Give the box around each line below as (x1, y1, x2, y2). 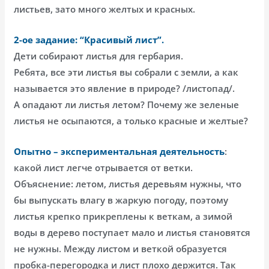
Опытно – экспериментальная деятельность (14, 145, 225, 157)
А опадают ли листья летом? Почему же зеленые (14, 98, 240, 110)
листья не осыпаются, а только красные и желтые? (14, 114, 249, 127)
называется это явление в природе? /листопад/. (14, 82, 235, 94)
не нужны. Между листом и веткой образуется (14, 242, 228, 255)
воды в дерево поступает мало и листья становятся (14, 226, 251, 238)
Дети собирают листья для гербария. (14, 49, 184, 62)
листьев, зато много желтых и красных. (14, 2, 196, 15)
